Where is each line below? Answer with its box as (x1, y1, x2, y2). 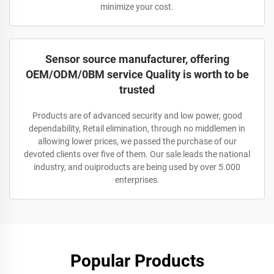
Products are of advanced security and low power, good (32, 111, 242, 120)
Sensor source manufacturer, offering (45, 53, 229, 65)
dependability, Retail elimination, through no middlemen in (29, 124, 245, 133)
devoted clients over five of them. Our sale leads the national (24, 149, 250, 159)
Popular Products (70, 251, 204, 271)
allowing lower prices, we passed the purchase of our (37, 136, 237, 146)
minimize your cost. (100, 2, 174, 12)
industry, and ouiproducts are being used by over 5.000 (34, 162, 240, 172)
